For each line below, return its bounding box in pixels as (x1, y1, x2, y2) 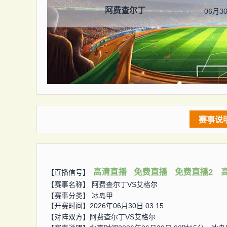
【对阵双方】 (47, 213, 90, 221)
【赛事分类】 (47, 192, 92, 200)
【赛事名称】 (47, 180, 92, 188)
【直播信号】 (47, 168, 90, 176)
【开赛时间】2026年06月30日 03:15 (47, 202, 164, 210)
